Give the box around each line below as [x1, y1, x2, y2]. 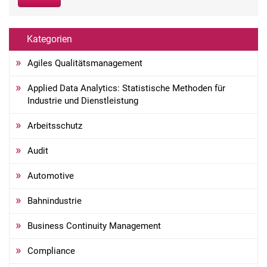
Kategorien [27, 33, 72, 45]
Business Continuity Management [27, 220, 161, 231]
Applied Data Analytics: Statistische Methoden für [27, 82, 225, 94]
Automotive [27, 170, 74, 181]
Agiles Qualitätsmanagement [27, 57, 142, 69]
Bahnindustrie [27, 195, 82, 206]
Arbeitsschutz [27, 120, 82, 131]
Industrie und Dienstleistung [27, 95, 138, 106]
